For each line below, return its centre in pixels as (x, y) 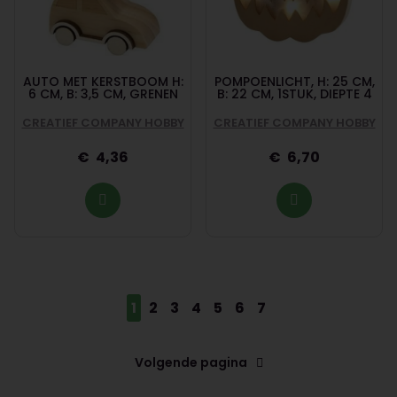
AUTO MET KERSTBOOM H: (103, 81)
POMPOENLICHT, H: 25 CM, (294, 81)
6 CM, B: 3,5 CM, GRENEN (103, 93)
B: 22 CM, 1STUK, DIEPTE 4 (294, 93)
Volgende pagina (191, 362)
